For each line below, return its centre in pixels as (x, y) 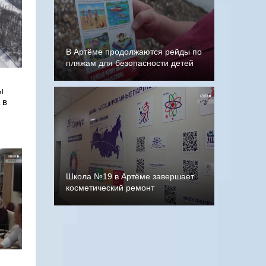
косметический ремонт (110, 187)
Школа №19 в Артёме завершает (130, 176)
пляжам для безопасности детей (130, 63)
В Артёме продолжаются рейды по (134, 51)
